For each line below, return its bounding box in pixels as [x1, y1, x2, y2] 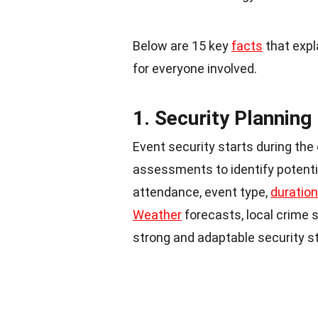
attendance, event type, [133, 185, 270, 200]
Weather [133, 207, 182, 223]
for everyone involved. [133, 61, 257, 77]
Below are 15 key [133, 38, 231, 54]
